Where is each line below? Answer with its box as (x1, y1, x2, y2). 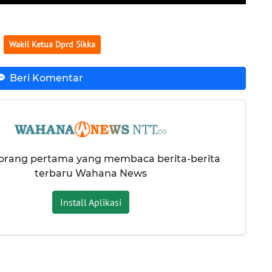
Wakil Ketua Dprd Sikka (8, 38, 95, 50)
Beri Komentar (9, 72, 83, 84)
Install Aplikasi (59, 195, 121, 208)
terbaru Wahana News (34, 167, 147, 179)
